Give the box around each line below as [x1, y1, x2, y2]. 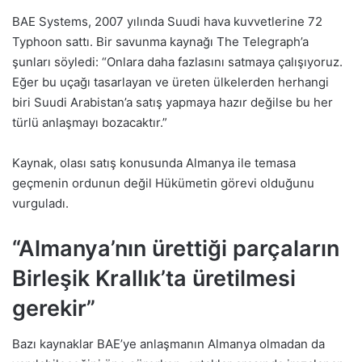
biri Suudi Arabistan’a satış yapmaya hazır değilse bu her [12, 94, 333, 110]
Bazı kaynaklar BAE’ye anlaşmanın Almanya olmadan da [12, 336, 325, 352]
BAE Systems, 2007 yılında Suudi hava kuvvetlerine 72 [12, 13, 322, 29]
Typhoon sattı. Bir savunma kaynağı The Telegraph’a [12, 33, 309, 49]
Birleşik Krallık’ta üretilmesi [12, 264, 296, 292]
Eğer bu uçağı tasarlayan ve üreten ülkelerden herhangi [12, 74, 329, 90]
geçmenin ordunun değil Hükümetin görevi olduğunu [12, 175, 314, 191]
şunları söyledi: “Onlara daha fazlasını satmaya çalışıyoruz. [12, 53, 343, 69]
